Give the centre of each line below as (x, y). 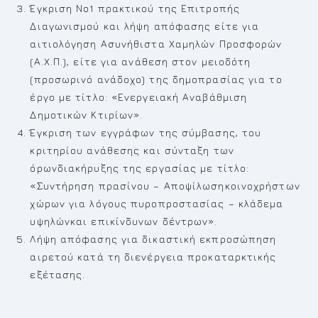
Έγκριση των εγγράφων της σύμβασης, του (146, 132)
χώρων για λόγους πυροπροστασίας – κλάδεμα (159, 203)
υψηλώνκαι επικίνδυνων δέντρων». (124, 221)
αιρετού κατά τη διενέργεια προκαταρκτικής (153, 257)
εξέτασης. (58, 274)
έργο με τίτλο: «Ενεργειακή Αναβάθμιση (139, 97)
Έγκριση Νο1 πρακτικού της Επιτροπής (135, 8)
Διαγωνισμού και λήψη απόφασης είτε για (145, 26)
